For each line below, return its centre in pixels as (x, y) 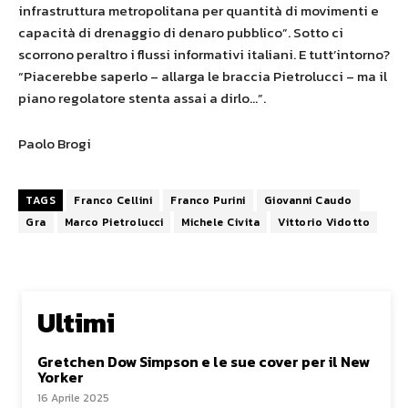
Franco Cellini (113, 200)
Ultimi (76, 322)
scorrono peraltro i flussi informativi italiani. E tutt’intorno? (204, 54)
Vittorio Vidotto (324, 222)
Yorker (61, 377)
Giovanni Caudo (308, 200)
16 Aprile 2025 (73, 398)
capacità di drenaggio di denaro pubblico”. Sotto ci (181, 32)
